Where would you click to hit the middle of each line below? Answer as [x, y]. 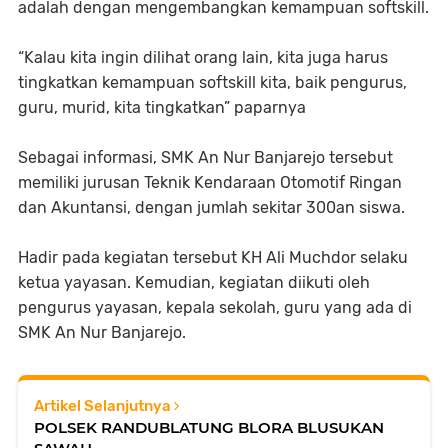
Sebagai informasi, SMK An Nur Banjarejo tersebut [205, 157]
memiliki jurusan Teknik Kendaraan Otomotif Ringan [210, 182]
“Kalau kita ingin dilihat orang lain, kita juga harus [203, 57]
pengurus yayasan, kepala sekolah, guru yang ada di [215, 307]
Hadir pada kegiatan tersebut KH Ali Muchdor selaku [213, 257]
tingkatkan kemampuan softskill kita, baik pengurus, [212, 82]
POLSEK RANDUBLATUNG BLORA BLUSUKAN [209, 427]
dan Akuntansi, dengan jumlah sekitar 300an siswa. [211, 207]
